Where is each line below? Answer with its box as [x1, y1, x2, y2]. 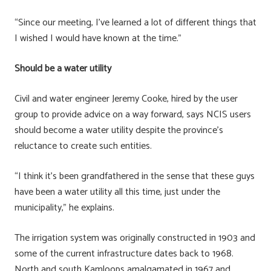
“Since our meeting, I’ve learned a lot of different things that [15, 14, 256, 31]
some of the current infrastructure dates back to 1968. [15, 245, 233, 262]
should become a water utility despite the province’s [15, 122, 223, 139]
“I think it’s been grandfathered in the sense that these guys [15, 168, 255, 184]
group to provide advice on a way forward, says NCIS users [15, 106, 251, 123]
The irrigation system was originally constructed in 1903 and [15, 229, 255, 246]
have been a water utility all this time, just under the [15, 183, 220, 200]
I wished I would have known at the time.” [15, 30, 181, 47]
